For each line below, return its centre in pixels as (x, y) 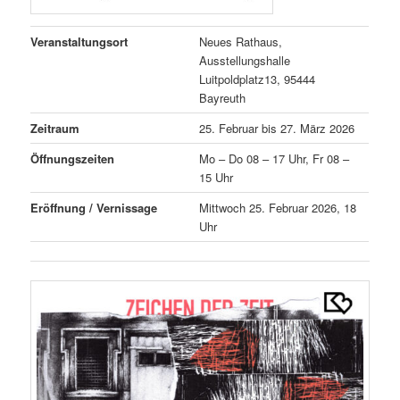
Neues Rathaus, (241, 41)
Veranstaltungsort (79, 41)
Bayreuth (223, 97)
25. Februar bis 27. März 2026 (277, 128)
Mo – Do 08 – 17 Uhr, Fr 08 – (275, 158)
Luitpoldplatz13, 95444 (258, 79)
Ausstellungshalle (245, 60)
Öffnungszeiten (73, 158)
